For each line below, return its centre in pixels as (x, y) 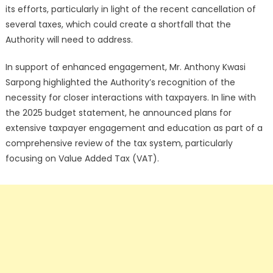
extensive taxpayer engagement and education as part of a (134, 128)
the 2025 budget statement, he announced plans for (118, 112)
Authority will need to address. (69, 39)
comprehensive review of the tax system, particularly (119, 143)
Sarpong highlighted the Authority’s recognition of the (120, 82)
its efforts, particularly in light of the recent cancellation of (130, 9)
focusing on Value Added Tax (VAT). (82, 158)
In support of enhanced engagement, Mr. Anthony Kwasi (125, 67)
